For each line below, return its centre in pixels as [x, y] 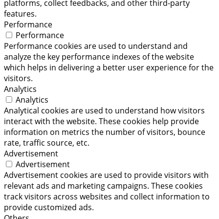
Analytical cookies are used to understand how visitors [104, 110]
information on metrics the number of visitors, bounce [105, 132]
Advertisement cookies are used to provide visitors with [106, 175]
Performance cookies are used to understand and [96, 46]
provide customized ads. [49, 207]
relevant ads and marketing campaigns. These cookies [103, 186]
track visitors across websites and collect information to [107, 196]
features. [20, 13]
